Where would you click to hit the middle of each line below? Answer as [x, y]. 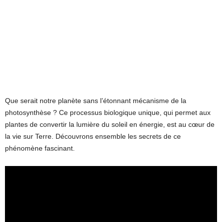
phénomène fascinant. [40, 148]
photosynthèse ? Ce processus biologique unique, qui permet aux [108, 112]
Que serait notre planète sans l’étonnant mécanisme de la [96, 100]
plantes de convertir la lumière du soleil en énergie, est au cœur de [110, 124]
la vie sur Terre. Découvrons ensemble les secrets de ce [93, 136]
